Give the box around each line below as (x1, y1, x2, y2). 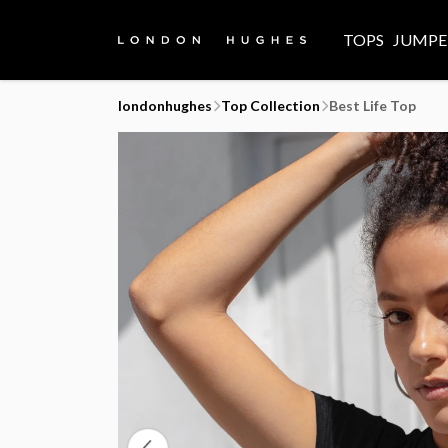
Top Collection (221, 97, 320, 114)
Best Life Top (329, 97, 416, 114)
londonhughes (118, 97, 212, 114)
